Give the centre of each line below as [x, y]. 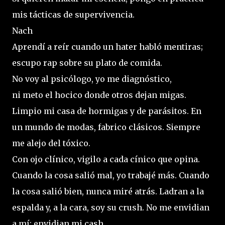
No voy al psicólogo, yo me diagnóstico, [92, 79]
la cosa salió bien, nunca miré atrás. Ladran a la [108, 192]
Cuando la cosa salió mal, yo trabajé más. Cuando [111, 176]
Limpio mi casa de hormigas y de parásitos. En [107, 111]
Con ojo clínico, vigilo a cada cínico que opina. [106, 159]
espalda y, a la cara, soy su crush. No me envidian [111, 208]
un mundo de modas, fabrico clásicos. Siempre [106, 127]
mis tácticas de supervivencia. [73, 15]
